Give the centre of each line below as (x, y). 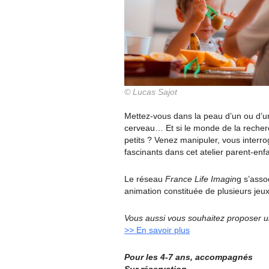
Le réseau (145, 179)
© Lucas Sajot (151, 92)
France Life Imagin (201, 179)
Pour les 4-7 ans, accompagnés (189, 257)
